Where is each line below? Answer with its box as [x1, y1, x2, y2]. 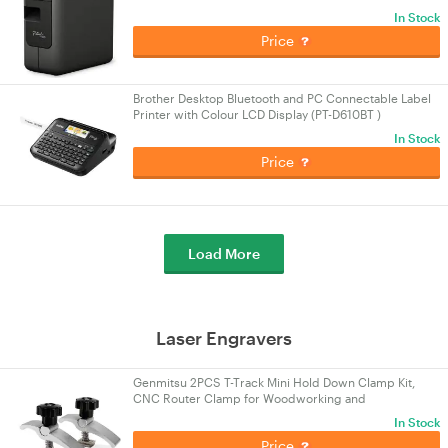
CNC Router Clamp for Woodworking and [133, 391, 366, 405]
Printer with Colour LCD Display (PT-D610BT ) [133, 107, 381, 121]
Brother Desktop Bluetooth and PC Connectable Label [133, 91, 431, 105]
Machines [133, 423, 186, 437]
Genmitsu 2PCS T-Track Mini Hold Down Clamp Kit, [133, 375, 415, 389]
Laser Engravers [156, 327, 292, 349]
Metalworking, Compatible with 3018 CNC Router [133, 407, 409, 421]
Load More [188, 245, 260, 262]
